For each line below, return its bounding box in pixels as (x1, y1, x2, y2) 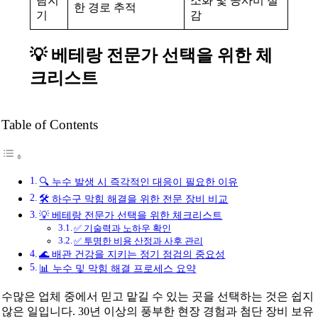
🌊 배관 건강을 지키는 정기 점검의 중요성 (39, 248, 226, 260)
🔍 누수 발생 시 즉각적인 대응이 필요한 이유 (39, 175, 238, 187)
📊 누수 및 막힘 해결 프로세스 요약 (39, 262, 197, 274)
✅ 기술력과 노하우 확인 (74, 222, 172, 234)
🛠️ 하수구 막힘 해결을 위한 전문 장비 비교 (39, 192, 229, 204)
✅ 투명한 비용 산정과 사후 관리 (74, 235, 204, 246)
